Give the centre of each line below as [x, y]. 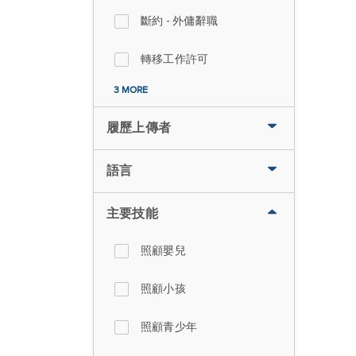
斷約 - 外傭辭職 [180, 21]
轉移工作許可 [175, 59]
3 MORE [131, 90]
